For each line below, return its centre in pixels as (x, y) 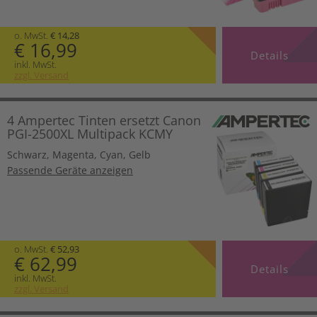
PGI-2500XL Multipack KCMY (90, 133)
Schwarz (27, 154)
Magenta (73, 154)
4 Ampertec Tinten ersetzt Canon (104, 120)
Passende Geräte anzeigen (70, 170)
